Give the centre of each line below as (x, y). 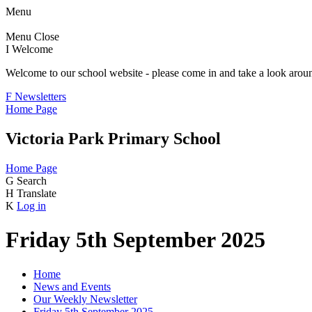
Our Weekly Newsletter (85, 299)
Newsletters (40, 96)
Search (32, 180)
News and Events (72, 286)
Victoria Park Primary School (113, 138)
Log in (31, 205)
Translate (37, 193)
